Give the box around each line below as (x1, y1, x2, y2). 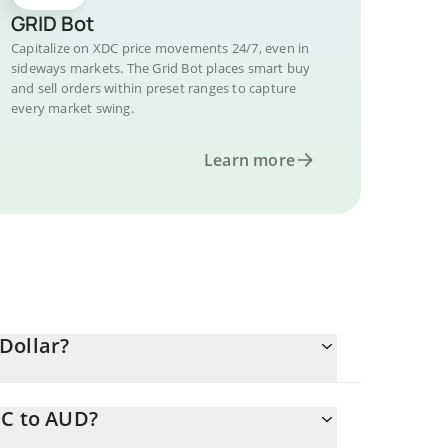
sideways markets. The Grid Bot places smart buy (11, 59, 311, 77)
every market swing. (11, 99, 134, 117)
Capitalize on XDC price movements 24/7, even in (11, 39, 310, 57)
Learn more (204, 149, 295, 171)
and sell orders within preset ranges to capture (11, 79, 297, 97)
